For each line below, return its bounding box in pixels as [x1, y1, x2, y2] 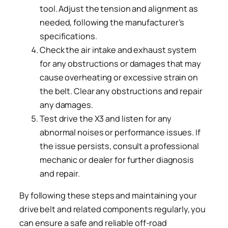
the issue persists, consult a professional [40, 140, 199, 152]
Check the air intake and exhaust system [40, 44, 197, 55]
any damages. [40, 99, 93, 110]
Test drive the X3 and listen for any [40, 112, 172, 124]
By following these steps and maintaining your [19, 189, 197, 201]
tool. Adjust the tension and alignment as [40, 3, 198, 14]
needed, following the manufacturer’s [40, 16, 185, 28]
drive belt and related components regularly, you [19, 203, 206, 215]
